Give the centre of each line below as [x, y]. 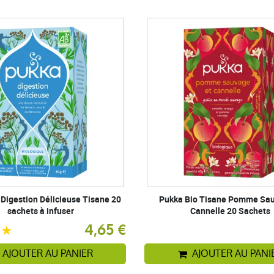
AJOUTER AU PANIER [47, 253]
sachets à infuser [40, 210]
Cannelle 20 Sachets [230, 210]
